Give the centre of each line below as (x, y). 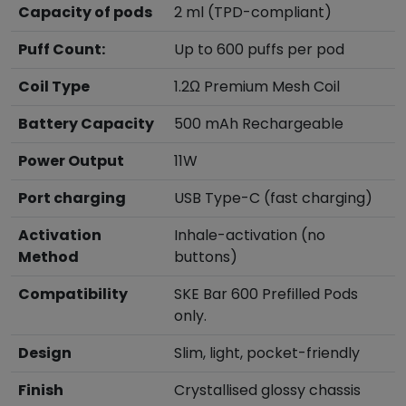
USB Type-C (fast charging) (273, 198)
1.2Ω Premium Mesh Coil (257, 87)
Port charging (72, 198)
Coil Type (54, 87)
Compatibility (73, 294)
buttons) (206, 257)
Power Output (71, 161)
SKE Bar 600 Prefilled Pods (266, 294)
